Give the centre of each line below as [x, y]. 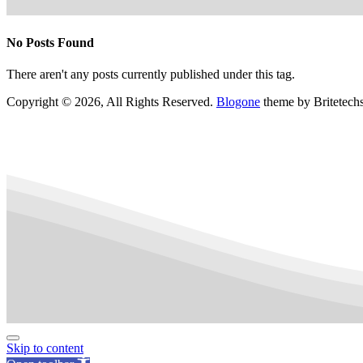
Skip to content [45, 348]
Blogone [238, 102]
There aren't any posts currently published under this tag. [151, 75]
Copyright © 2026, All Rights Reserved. [111, 102]
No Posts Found [50, 42]
